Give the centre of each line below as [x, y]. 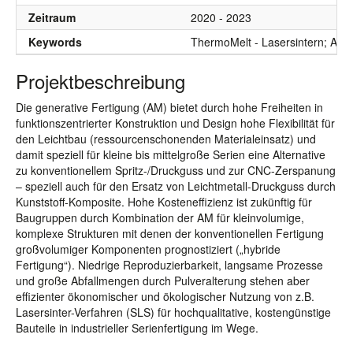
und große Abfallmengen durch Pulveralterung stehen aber [163, 281]
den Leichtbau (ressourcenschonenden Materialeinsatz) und [166, 139]
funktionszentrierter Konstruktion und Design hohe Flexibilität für [175, 123]
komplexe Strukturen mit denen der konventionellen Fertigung [170, 233]
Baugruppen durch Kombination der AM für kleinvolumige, [160, 217]
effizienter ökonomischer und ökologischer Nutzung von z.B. [165, 296]
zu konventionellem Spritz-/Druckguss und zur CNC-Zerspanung [176, 170]
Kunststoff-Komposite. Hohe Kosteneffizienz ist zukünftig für [164, 202]
